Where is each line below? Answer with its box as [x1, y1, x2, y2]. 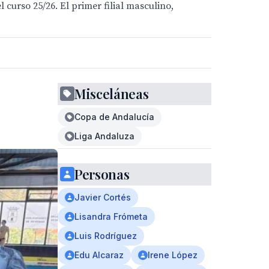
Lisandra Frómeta [74, 211, 148, 222]
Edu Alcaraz [74, 250, 124, 260]
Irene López [148, 250, 198, 260]
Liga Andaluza [74, 131, 134, 141]
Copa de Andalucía [74, 112, 154, 122]
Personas [74, 165, 130, 183]
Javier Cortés [74, 192, 131, 202]
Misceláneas [74, 85, 149, 103]
